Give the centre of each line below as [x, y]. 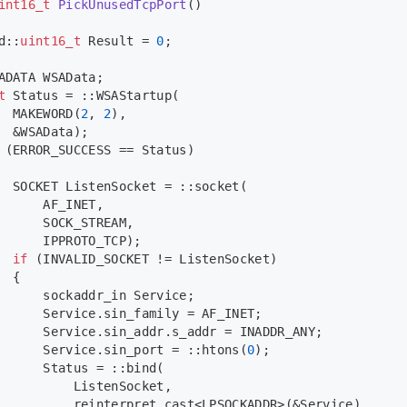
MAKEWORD [43, 114]
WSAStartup [134, 96]
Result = [119, 41]
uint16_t [51, 41]
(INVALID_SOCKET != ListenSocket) [153, 259]
